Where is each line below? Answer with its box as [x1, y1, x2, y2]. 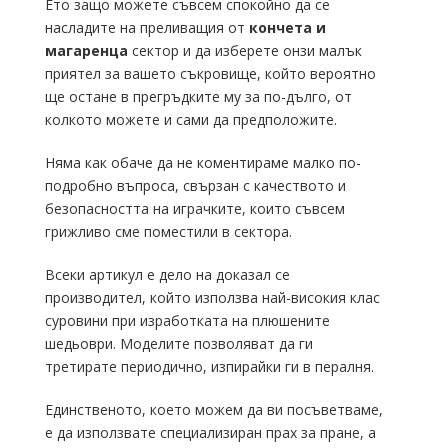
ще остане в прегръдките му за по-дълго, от [45, 86, 352, 106]
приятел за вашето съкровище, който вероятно [45, 63, 376, 83]
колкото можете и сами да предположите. [45, 109, 337, 129]
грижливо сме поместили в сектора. [45, 221, 292, 241]
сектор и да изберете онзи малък [128, 40, 362, 60]
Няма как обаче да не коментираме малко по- [45, 152, 361, 172]
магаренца [45, 40, 128, 60]
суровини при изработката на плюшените [45, 310, 330, 330]
